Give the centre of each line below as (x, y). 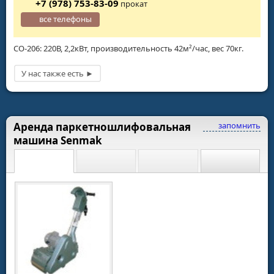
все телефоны (66, 19)
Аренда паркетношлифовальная (102, 127)
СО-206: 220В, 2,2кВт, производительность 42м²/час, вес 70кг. (128, 49)
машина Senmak (58, 140)
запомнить (239, 125)
